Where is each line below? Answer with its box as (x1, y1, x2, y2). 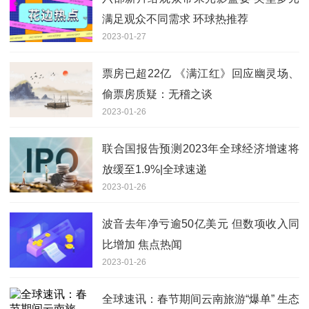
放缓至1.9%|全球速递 (102, 163, 207, 176)
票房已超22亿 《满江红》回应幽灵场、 (102, 68, 299, 80)
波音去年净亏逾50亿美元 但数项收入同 (102, 218, 299, 230)
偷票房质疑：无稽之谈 (102, 88, 212, 101)
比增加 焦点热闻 (102, 239, 182, 251)
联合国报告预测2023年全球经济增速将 (102, 143, 299, 155)
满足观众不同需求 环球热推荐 (102, 13, 248, 26)
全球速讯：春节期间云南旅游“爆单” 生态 (102, 293, 299, 306)
